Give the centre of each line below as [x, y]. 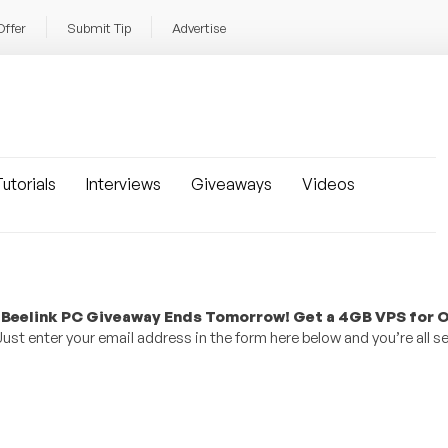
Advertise [199, 28]
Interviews [123, 184]
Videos [328, 184]
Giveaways [231, 184]
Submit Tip [99, 28]
